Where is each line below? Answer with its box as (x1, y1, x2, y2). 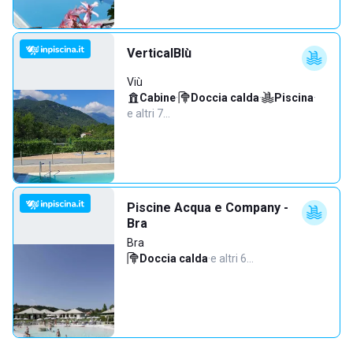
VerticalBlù (127, 46, 191, 61)
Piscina (274, 91, 314, 104)
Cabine (139, 91, 176, 104)
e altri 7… (127, 107, 170, 120)
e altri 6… (210, 252, 254, 265)
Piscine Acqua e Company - (127, 200, 288, 215)
